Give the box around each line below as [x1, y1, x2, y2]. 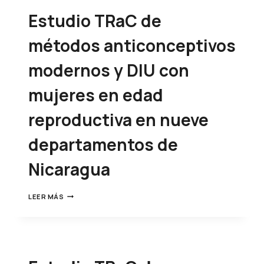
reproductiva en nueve [28, 108, 209, 131]
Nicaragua [28, 157, 110, 180]
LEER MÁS [28, 192, 64, 201]
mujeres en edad [28, 83, 163, 106]
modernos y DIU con [28, 58, 189, 81]
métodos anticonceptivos [28, 34, 236, 57]
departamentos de [28, 133, 178, 156]
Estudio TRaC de [28, 9, 161, 32]
